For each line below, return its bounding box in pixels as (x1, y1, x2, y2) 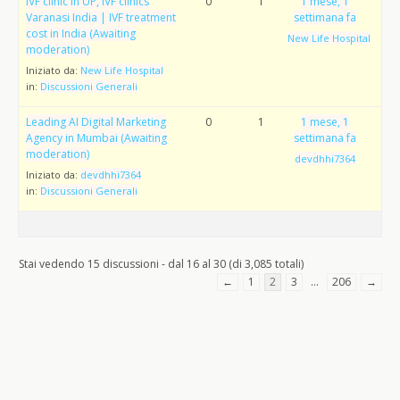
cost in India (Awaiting (26, 26, 136, 41)
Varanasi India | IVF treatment (26, 10, 176, 25)
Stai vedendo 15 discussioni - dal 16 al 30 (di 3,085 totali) (19, 256, 304, 271)
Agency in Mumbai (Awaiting (26, 130, 167, 146)
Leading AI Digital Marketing (26, 114, 166, 129)
